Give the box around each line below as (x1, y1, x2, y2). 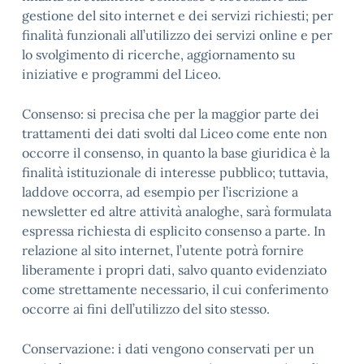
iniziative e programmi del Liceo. (22, 66, 221, 82)
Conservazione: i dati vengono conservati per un (22, 340, 314, 357)
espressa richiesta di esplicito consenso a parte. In (22, 223, 326, 239)
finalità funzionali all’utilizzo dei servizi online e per (22, 27, 332, 43)
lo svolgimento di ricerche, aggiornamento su (22, 46, 296, 63)
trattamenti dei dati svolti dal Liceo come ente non (22, 125, 327, 141)
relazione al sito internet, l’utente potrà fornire (22, 242, 304, 258)
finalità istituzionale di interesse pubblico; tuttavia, (22, 164, 328, 180)
